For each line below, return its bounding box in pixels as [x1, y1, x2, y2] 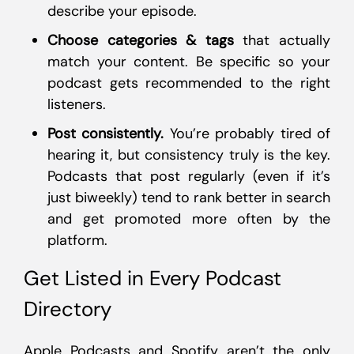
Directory [24, 296, 111, 322]
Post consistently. [47, 124, 164, 143]
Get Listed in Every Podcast [24, 265, 281, 292]
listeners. [47, 95, 106, 114]
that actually [233, 31, 331, 50]
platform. [47, 231, 107, 250]
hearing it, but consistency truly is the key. [47, 145, 330, 164]
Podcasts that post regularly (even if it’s [47, 167, 330, 186]
